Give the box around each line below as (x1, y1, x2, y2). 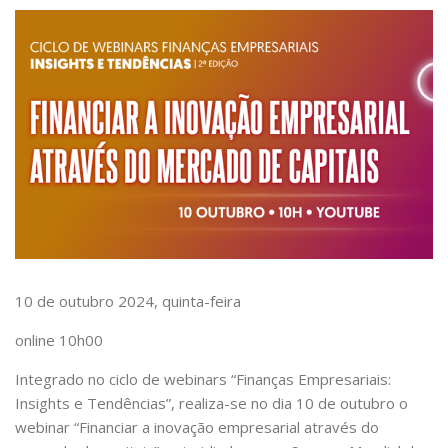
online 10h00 (15, 330, 103, 351)
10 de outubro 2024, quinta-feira (15, 291, 241, 312)
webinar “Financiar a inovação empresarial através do (15, 417, 379, 438)
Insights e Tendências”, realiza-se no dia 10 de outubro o (15, 393, 408, 414)
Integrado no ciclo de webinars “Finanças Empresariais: (15, 369, 391, 390)
